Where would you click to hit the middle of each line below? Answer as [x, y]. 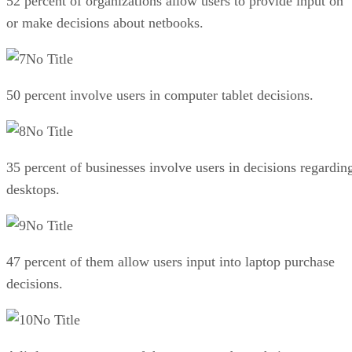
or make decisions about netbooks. [105, 22]
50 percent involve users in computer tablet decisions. [160, 95]
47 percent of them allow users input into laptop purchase [170, 261]
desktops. [33, 189]
